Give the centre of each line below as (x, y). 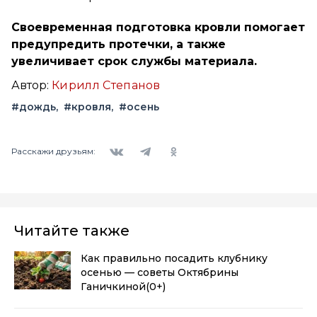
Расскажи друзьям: (53, 151)
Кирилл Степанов (106, 85)
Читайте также (72, 230)
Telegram (152, 142)
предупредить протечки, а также (119, 44)
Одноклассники (196, 142)
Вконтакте (127, 142)
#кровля (87, 106)
